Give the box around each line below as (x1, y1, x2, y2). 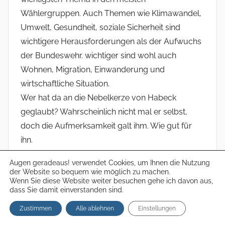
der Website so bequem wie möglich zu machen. (10, 168, 170, 176)
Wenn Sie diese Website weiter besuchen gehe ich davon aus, (10, 177, 213, 185)
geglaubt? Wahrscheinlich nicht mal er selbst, (21, 107, 187, 117)
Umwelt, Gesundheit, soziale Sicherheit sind (21, 23, 180, 33)
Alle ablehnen (76, 205, 114, 212)
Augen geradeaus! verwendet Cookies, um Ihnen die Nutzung (10, 159, 210, 167)
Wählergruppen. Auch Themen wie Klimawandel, (21, 9, 201, 19)
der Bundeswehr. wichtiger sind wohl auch (21, 51, 176, 61)
